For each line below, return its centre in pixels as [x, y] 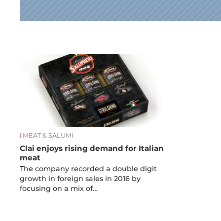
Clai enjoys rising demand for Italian [92, 148]
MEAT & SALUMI [48, 135]
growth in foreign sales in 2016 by [80, 179]
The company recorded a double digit [89, 169]
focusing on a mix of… [59, 189]
